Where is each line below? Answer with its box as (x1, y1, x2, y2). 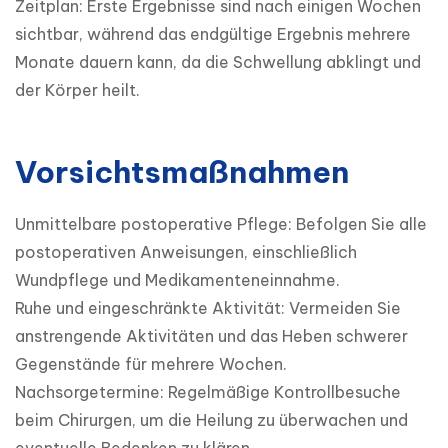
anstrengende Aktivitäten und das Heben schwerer (15, 326, 408, 347)
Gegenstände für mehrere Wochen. (15, 354, 287, 375)
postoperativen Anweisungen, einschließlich (15, 242, 357, 263)
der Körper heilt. (15, 80, 140, 101)
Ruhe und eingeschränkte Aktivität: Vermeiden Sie (15, 298, 401, 319)
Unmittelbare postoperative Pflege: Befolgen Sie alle (15, 214, 427, 235)
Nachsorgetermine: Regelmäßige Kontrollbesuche (15, 382, 401, 403)
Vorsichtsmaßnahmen (15, 153, 349, 192)
